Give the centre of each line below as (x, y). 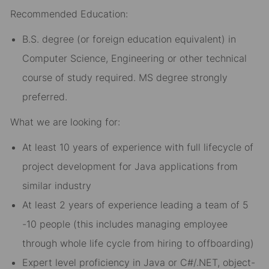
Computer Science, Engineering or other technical (134, 59)
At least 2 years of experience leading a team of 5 (135, 205)
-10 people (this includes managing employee (125, 224)
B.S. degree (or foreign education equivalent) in (129, 39)
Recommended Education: (69, 14)
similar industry (56, 186)
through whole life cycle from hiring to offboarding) (138, 243)
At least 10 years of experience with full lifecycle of (138, 147)
